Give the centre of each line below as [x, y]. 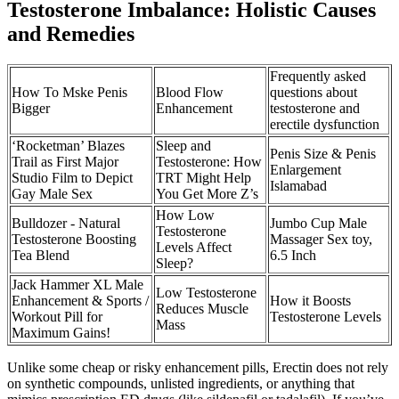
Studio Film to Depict [72, 178]
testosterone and [315, 108]
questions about [313, 92]
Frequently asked [318, 76]
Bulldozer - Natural [66, 223]
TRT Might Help [204, 178]
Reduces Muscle [202, 309]
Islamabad [298, 186]
